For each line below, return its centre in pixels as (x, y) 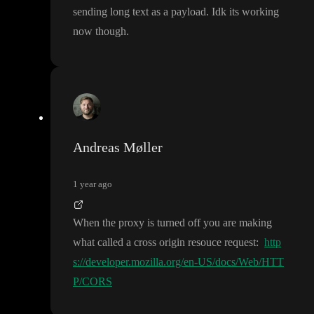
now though (100, 31)
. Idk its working (243, 11)
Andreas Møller (118, 147)
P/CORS (93, 281)
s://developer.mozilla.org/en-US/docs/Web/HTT (178, 261)
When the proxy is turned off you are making (172, 222)
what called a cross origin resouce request (164, 242)
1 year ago (93, 184)
